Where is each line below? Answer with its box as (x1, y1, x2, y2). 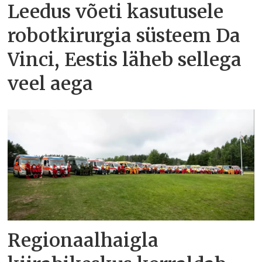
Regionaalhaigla (8, 228, 159, 252)
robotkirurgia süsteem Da (8, 24, 241, 48)
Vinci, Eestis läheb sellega (8, 48, 242, 72)
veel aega (8, 72, 94, 96)
